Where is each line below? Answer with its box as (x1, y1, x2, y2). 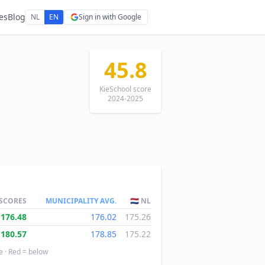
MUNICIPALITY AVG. (46, 196, 117, 206)
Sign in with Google (79, 12, 141, 22)
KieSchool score (99, 84, 151, 94)
